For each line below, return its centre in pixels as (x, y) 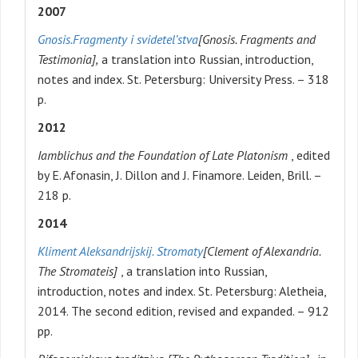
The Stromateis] (78, 271)
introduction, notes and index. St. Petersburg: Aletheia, (182, 291)
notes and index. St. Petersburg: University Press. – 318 (183, 80)
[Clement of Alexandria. (262, 251)
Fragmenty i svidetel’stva (135, 40)
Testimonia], (68, 60)
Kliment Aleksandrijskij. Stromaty (120, 251)
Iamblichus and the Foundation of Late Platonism (163, 155)
